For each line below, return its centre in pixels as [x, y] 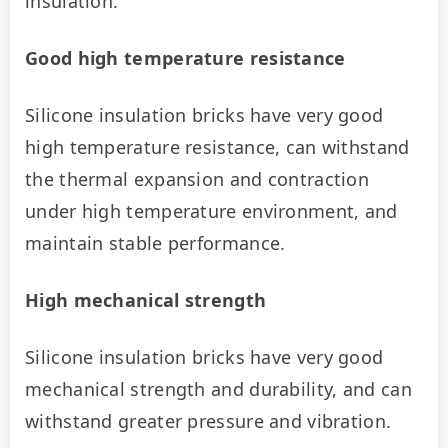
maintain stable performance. [155, 242]
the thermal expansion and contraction [197, 178]
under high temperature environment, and [211, 210]
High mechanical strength [146, 299]
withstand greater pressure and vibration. [208, 420]
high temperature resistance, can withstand [217, 146]
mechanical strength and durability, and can [218, 388]
